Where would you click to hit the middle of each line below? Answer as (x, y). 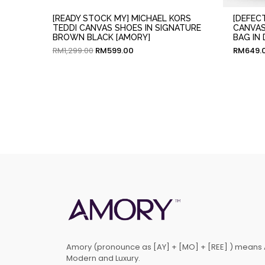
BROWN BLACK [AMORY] (101, 38)
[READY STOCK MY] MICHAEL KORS (122, 19)
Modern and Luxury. (103, 258)
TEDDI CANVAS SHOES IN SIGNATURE (127, 28)
